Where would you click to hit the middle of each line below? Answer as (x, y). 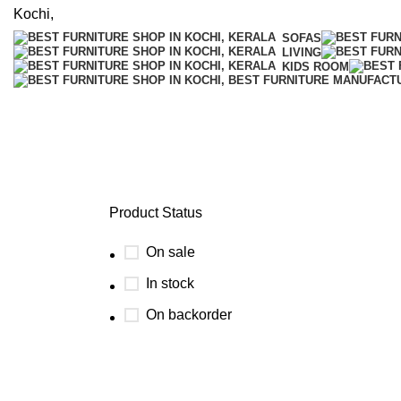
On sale (171, 252)
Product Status (156, 213)
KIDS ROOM (316, 66)
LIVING (302, 52)
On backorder (189, 315)
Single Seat (170, 150)
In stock (170, 283)
